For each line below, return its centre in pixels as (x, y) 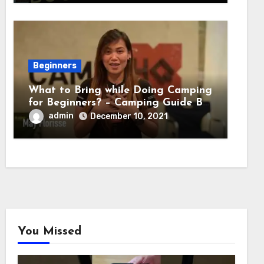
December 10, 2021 (129, 116)
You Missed (49, 231)
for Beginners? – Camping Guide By (118, 103)
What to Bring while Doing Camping (120, 90)
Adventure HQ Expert (84, 115)
